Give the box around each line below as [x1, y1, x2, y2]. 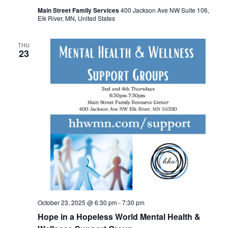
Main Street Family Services [37, 6, 121, 15]
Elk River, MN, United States [37, 14, 115, 23]
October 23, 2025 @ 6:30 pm [37, 197, 117, 207]
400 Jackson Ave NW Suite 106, [120, 6, 209, 15]
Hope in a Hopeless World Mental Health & [37, 210, 201, 222]
